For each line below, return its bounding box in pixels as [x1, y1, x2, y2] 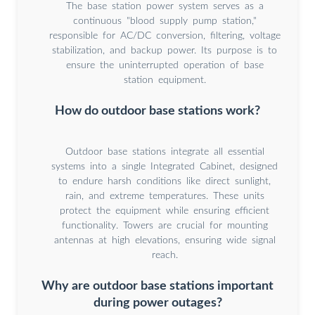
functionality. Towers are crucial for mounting [61, 221, 268, 231]
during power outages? [93, 296, 222, 309]
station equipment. [123, 75, 206, 86]
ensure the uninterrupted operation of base [65, 60, 264, 71]
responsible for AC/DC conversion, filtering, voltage [49, 31, 281, 41]
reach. [151, 250, 178, 261]
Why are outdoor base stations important [41, 279, 274, 292]
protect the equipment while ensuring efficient [60, 206, 269, 217]
